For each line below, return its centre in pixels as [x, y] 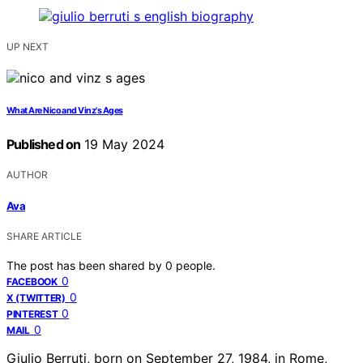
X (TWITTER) [36, 297]
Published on [44, 145]
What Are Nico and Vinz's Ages [65, 111]
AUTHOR [27, 175]
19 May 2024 [123, 145]
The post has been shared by [86, 265]
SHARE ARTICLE [44, 236]
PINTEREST [32, 314]
